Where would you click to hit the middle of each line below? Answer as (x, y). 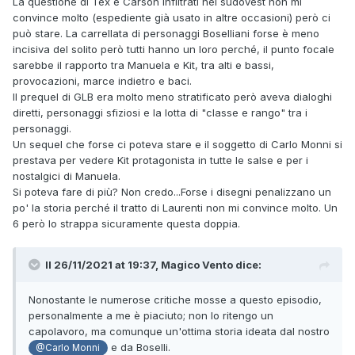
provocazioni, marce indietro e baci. (102, 81)
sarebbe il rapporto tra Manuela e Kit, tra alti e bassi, (143, 65)
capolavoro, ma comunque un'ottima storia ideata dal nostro (179, 332)
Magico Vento (197, 265)
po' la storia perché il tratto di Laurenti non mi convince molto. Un (175, 208)
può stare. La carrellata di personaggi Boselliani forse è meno (166, 34)
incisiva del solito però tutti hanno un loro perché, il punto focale (174, 50)
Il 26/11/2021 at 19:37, (103, 265)
